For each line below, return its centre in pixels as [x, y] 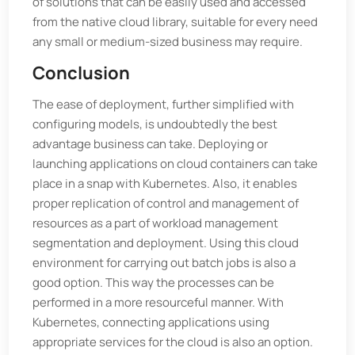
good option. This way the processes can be [154, 282]
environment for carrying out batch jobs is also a [164, 263]
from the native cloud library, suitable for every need [176, 22]
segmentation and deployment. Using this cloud [166, 243]
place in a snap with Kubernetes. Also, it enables [165, 183]
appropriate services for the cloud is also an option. [173, 342]
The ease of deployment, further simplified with [164, 104]
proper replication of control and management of [166, 203]
